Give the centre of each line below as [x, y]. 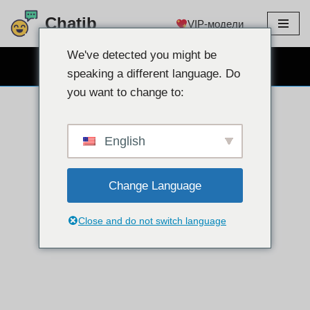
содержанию [40, 70]
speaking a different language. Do [154, 74]
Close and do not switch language [152, 221]
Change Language [155, 185]
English [123, 141]
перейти [29, 37]
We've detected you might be [142, 55]
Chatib [71, 23]
